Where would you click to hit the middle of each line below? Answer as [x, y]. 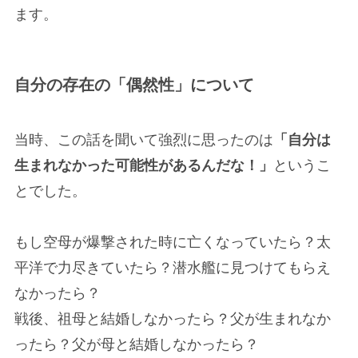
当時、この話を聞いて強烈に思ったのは [143, 140]
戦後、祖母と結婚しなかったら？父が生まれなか [172, 319]
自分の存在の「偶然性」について [134, 84]
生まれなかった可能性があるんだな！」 [143, 166]
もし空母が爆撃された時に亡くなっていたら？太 [172, 243]
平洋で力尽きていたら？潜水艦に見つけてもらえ [172, 268]
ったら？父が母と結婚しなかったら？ [136, 345]
